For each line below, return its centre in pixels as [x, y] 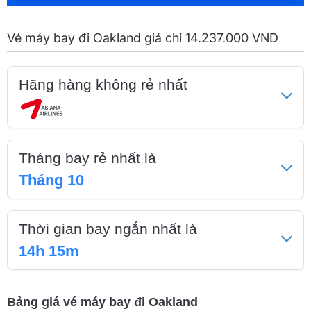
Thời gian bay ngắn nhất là [108, 229]
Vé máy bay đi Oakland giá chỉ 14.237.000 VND [143, 38]
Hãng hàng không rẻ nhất [103, 84]
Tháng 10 [51, 180]
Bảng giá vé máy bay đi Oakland [102, 302]
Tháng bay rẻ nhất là [87, 158]
